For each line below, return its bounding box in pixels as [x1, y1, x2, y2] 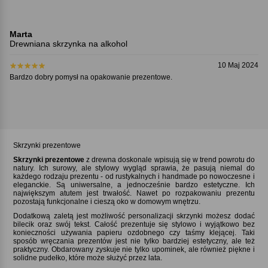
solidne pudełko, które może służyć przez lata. [13, 253, 163, 262]
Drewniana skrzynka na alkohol [9, 38, 127, 48]
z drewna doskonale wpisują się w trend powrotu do [84, 155, 255, 164]
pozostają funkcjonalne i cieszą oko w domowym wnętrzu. [13, 197, 201, 206]
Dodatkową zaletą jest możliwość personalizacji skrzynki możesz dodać [13, 211, 255, 220]
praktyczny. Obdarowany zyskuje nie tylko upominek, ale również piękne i [13, 245, 255, 254]
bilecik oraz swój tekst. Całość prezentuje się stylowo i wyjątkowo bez [13, 220, 255, 229]
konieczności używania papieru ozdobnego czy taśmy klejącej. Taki [13, 228, 255, 237]
